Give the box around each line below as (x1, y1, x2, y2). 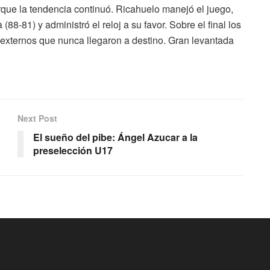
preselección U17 (33, 143, 113, 157)
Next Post (17, 111, 57, 124)
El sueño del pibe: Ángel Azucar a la (33, 130, 198, 144)
